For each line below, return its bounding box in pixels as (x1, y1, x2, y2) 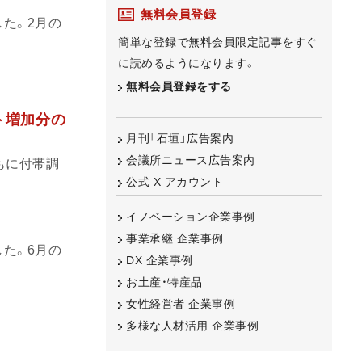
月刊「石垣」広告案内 (126, 132, 234, 145)
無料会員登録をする (126, 79, 232, 93)
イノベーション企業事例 (126, 209, 255, 223)
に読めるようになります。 (118, 56, 255, 69)
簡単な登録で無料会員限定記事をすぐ (118, 35, 318, 48)
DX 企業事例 (126, 253, 193, 267)
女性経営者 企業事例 (126, 297, 235, 310)
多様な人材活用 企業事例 (126, 318, 259, 332)
